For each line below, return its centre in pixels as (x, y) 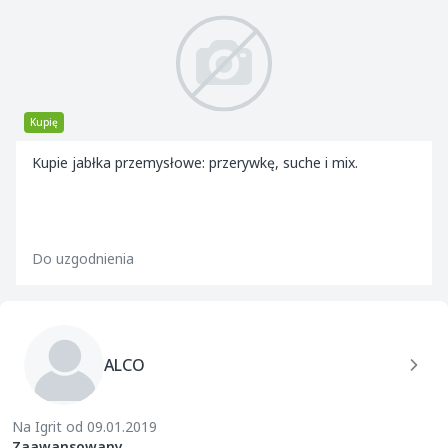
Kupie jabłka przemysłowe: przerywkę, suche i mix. (195, 162)
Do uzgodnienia (83, 258)
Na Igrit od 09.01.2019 (84, 426)
